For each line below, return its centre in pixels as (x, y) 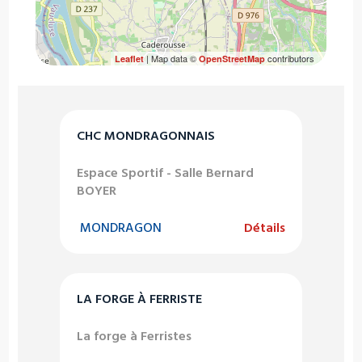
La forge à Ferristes (134, 337)
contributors (289, 59)
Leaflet (129, 59)
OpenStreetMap (232, 59)
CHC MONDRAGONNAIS (146, 136)
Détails (265, 228)
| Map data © (171, 59)
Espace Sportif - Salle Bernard (165, 173)
